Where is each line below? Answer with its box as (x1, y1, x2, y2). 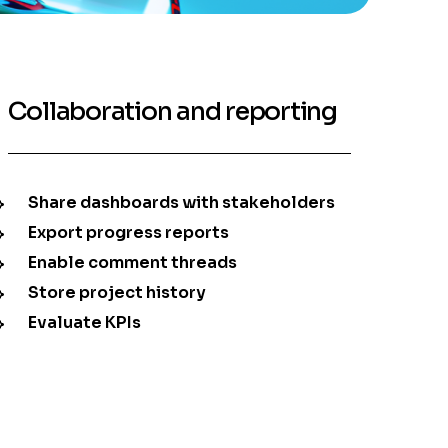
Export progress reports (27, 222, 229, 244)
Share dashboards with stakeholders (27, 192, 335, 214)
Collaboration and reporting (7, 96, 337, 128)
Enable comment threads (27, 252, 237, 274)
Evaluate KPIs (27, 312, 141, 334)
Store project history (27, 282, 206, 304)
